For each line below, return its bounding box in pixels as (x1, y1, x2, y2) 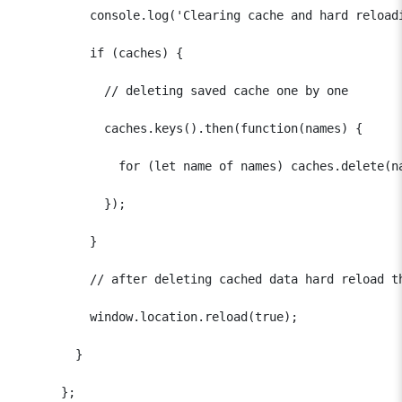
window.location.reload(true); (18, 309, 298, 324)
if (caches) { (18, 45, 183, 60)
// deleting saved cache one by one (18, 83, 348, 98)
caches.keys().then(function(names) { (18, 120, 363, 135)
